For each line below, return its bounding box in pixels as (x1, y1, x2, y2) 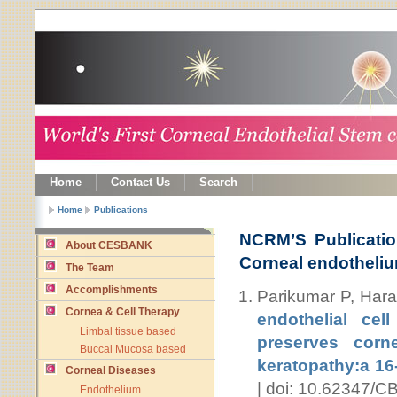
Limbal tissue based (80, 325, 176, 338)
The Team (66, 261, 114, 274)
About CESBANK (66, 239, 152, 252)
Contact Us (111, 175, 170, 189)
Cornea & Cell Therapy (66, 306, 180, 318)
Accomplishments (66, 284, 158, 296)
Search (199, 175, 237, 189)
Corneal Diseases (66, 363, 156, 377)
